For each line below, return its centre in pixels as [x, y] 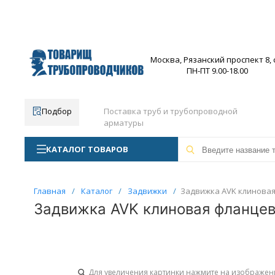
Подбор [56, 111]
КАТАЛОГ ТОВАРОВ [87, 149]
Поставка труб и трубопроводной [170, 111]
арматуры [123, 123]
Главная [49, 191]
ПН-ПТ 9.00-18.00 [217, 71]
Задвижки [147, 191]
